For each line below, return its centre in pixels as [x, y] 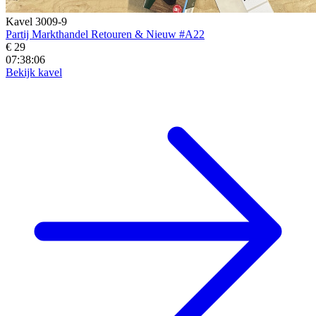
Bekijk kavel [34, 72]
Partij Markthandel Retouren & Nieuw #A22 [105, 34]
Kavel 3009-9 [36, 21]
